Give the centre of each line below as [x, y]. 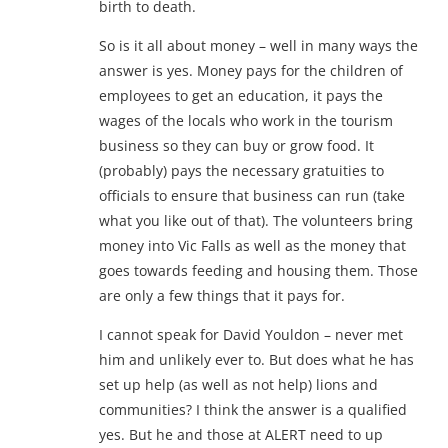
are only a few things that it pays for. [222, 295]
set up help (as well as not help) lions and [238, 384]
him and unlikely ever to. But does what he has [256, 359]
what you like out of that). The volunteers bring [256, 220]
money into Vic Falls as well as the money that [252, 245]
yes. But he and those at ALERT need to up [241, 434]
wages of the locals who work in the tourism [246, 120]
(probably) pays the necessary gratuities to [241, 170]
